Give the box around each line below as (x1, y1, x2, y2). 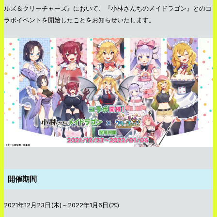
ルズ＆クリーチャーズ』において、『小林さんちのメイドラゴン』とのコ (4, 4, 212, 12)
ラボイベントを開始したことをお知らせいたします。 (4, 15, 155, 24)
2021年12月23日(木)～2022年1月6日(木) (4, 201, 119, 209)
